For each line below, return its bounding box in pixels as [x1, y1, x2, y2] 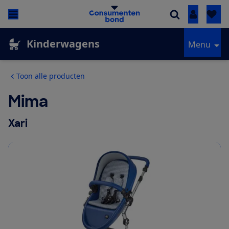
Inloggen [193, 9, 227, 20]
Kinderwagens [27, 37, 100, 51]
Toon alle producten [16, 71, 85, 81]
